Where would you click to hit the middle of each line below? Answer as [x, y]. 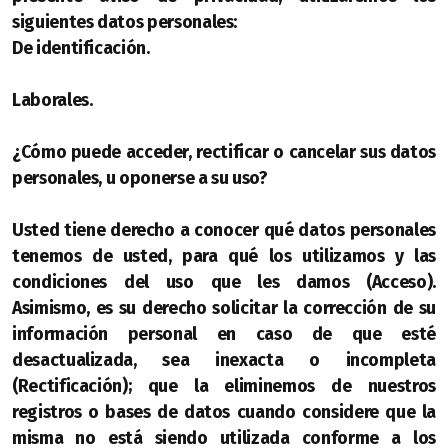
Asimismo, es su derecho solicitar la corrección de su [224, 308]
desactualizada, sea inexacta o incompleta [224, 360]
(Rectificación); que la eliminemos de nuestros [224, 386]
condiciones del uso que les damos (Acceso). [224, 282]
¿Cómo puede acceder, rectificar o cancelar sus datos [224, 152]
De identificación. [81, 48]
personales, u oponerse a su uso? [140, 178]
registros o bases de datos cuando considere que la [224, 412]
